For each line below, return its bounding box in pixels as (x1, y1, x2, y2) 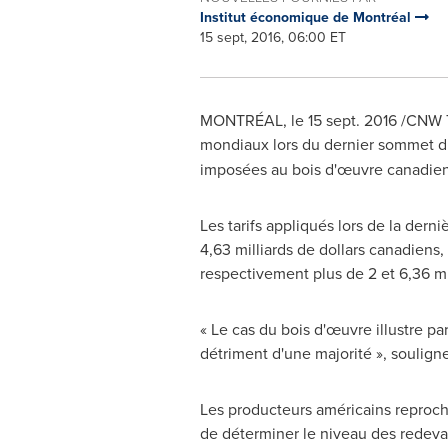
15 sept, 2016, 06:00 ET (199, 27, 346, 47)
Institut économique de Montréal (199, 7, 415, 27)
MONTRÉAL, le (199, 109, 308, 131)
